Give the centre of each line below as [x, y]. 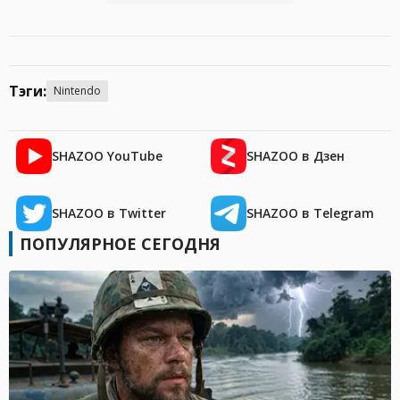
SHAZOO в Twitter [109, 213]
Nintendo [77, 91]
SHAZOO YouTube [107, 156]
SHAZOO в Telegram [310, 213]
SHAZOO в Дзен [296, 156]
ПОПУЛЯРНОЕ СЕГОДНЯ [120, 244]
